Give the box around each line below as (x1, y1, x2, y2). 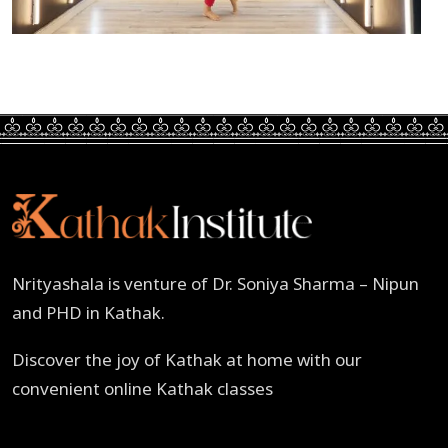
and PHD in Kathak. (12, 300, 165, 324)
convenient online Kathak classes (12, 376, 273, 400)
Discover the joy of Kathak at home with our (12, 347, 362, 371)
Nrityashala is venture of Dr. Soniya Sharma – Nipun (12, 271, 419, 295)
